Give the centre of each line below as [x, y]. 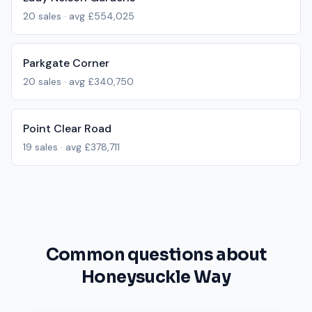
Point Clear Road [67, 128]
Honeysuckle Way [156, 277]
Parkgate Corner [66, 63]
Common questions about [156, 255]
